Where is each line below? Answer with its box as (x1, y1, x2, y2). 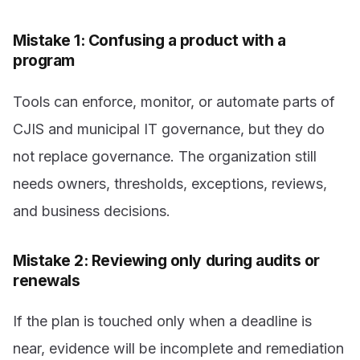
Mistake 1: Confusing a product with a (13, 31, 286, 51)
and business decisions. (13, 202, 170, 219)
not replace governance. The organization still (13, 147, 317, 165)
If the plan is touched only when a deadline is (13, 313, 312, 330)
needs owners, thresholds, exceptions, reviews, (13, 174, 327, 192)
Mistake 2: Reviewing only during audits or (13, 250, 320, 270)
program (13, 51, 75, 71)
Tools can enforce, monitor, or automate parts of (13, 92, 335, 110)
